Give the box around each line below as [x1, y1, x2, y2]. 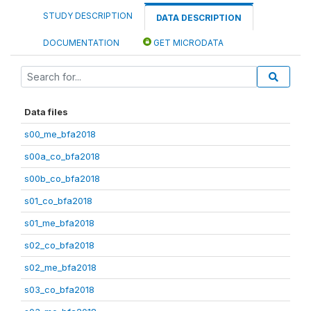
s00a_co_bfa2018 [24, 150, 100, 162]
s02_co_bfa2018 [24, 239, 94, 251]
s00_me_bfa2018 [24, 128, 96, 140]
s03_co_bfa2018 [24, 283, 94, 295]
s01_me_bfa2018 [24, 217, 94, 228]
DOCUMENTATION [43, 37, 119, 48]
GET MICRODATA [151, 37, 224, 48]
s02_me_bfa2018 [24, 261, 96, 273]
